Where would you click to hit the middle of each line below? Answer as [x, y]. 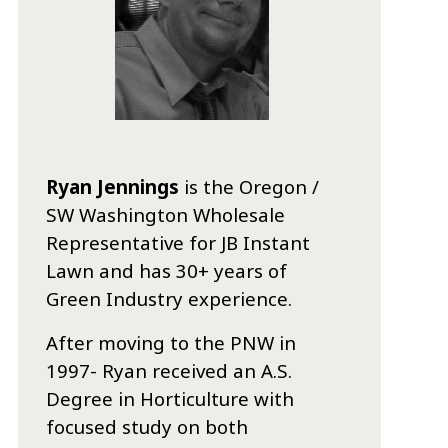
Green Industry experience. [169, 299]
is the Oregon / [249, 187]
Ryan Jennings [113, 187]
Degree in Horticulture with [170, 399]
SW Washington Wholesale [166, 215]
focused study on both [147, 427]
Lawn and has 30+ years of [167, 271]
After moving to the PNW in [171, 343]
